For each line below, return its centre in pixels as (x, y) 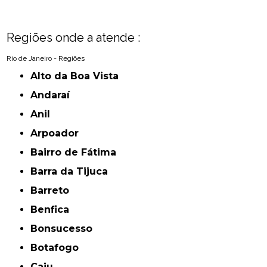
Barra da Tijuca (73, 172)
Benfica (54, 210)
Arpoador (58, 133)
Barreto (54, 191)
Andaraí (54, 95)
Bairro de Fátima (77, 153)
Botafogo (58, 248)
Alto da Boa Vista (78, 76)
